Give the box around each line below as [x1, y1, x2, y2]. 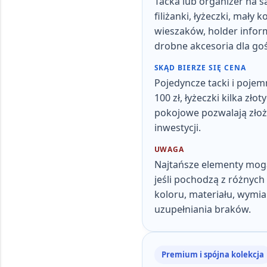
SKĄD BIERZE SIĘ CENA [154, 63, 246, 73]
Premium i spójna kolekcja [161, 249, 264, 260]
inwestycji [154, 121, 198, 134]
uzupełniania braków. [154, 203, 251, 216]
